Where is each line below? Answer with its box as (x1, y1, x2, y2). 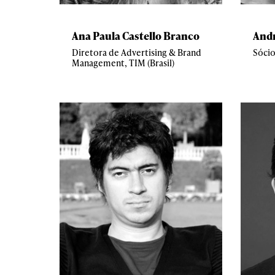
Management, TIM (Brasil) (72, 56, 174, 69)
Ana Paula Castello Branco (72, 28, 199, 43)
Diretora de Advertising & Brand (72, 46, 201, 58)
